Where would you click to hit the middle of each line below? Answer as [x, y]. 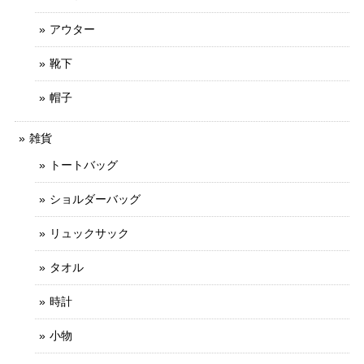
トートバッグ [84, 165]
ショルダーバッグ [95, 199]
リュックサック [89, 233]
